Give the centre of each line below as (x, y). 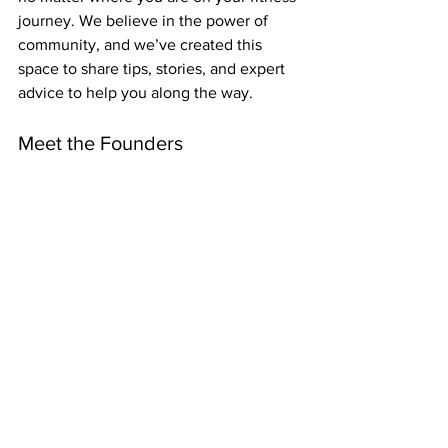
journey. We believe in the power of (145, 21)
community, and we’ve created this (142, 45)
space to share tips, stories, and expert (153, 69)
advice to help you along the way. (135, 93)
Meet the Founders (100, 143)
